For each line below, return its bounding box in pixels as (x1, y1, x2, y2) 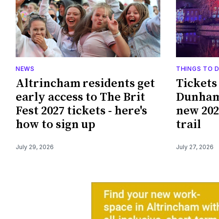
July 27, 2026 (176, 143, 214, 151)
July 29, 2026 (16, 143, 54, 151)
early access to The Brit (16, 89, 145, 105)
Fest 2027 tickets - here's (16, 103, 147, 118)
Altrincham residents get (16, 76, 155, 91)
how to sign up (16, 117, 95, 132)
